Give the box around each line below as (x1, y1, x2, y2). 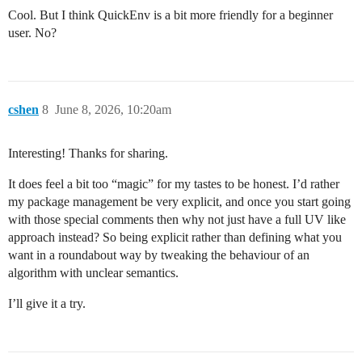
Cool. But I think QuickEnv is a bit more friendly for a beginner (8, 8, 333, 23)
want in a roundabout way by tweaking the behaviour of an (8, 248, 309, 263)
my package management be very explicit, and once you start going (8, 195, 351, 209)
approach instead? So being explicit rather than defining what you (8, 230, 342, 245)
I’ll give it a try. (8, 297, 86, 311)
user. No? (8, 26, 57, 40)
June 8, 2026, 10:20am (55, 103, 171, 117)
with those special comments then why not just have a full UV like (8, 213, 346, 227)
